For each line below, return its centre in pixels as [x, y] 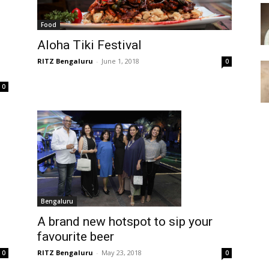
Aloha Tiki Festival [89, 45]
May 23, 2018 [122, 252]
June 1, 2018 [120, 61]
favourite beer [76, 236]
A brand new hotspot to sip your [125, 221]
